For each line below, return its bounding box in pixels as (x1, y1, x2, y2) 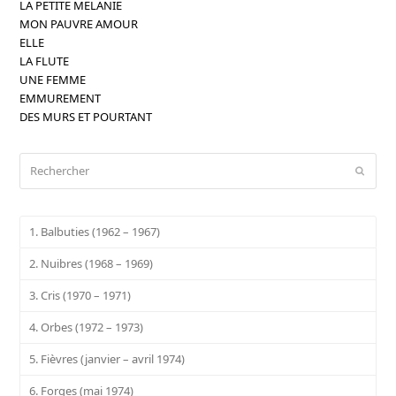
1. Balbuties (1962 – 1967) (29, 223, 161, 240)
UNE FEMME (19, 71, 87, 88)
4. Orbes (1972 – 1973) (29, 318, 144, 335)
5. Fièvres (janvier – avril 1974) (29, 350, 186, 367)
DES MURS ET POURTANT (19, 108, 153, 125)
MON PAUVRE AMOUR (19, 15, 139, 32)
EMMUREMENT (19, 89, 102, 106)
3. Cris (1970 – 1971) (29, 286, 132, 303)
